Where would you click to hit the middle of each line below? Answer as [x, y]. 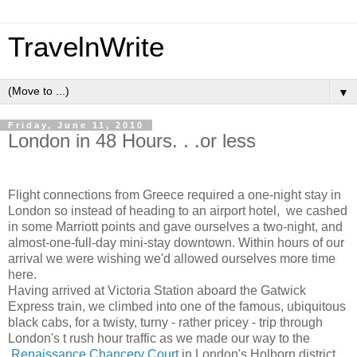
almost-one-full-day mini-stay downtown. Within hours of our [176, 242]
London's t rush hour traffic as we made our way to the [159, 338]
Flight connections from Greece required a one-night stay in [175, 194]
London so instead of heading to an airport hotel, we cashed [178, 210]
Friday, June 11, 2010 [76, 125]
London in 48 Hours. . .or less [132, 141]
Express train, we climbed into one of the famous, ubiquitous [177, 306]
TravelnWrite [86, 47]
